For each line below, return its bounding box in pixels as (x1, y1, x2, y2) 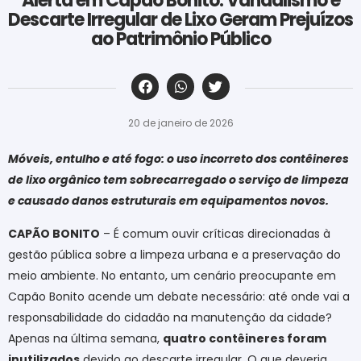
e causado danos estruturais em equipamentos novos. (8, 193, 329, 210)
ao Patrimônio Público (90, 26, 271, 52)
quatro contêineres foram (163, 330, 326, 346)
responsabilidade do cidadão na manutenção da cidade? (8, 309, 332, 326)
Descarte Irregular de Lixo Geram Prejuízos (8, 6, 353, 32)
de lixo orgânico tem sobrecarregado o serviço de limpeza (8, 172, 349, 189)
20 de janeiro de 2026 (127, 116, 234, 131)
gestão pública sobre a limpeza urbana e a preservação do (8, 246, 341, 263)
